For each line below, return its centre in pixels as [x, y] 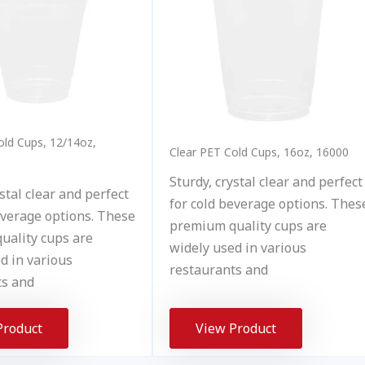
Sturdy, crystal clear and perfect [266, 182]
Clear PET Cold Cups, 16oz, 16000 [259, 152]
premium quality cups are [248, 226]
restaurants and [219, 270]
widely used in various [238, 248]
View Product [236, 328]
